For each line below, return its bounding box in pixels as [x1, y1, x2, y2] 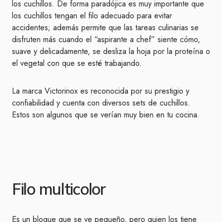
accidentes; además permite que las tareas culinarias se [12, 22, 199, 33]
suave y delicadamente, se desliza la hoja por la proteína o [12, 46, 210, 57]
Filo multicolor [12, 179, 106, 199]
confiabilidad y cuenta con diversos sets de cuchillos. [12, 97, 190, 109]
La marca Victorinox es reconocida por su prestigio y [12, 85, 189, 97]
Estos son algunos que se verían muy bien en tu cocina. [12, 109, 200, 120]
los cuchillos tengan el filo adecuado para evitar [12, 10, 172, 21]
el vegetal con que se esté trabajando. [12, 57, 142, 69]
